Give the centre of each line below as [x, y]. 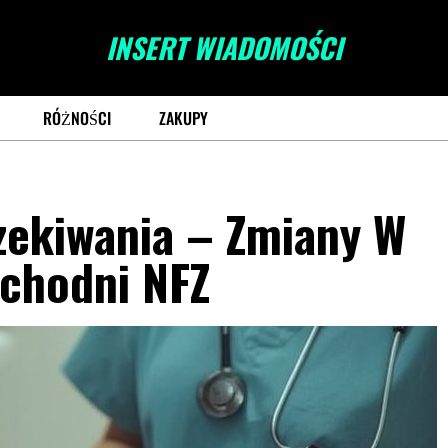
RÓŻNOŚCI [77, 118]
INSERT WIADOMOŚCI [224, 47]
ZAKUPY [183, 118]
